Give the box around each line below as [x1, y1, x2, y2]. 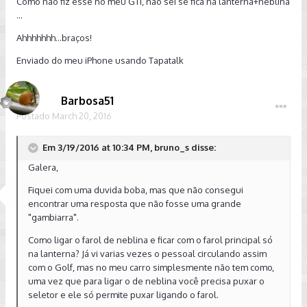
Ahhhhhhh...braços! [16, 32, 92, 43]
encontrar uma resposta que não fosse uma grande [28, 197, 241, 209]
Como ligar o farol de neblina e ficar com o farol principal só [28, 234, 273, 245]
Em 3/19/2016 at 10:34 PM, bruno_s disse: [40, 141, 216, 153]
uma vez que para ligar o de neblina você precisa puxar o [28, 275, 265, 286]
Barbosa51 [61, 93, 114, 108]
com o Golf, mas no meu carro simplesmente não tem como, [28, 261, 274, 273]
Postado [16, 110, 52, 121]
